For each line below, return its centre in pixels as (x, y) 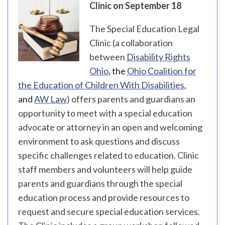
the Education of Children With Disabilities (101, 85)
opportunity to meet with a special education (105, 113)
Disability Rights (158, 57)
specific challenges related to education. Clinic (108, 155)
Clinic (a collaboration (131, 43)
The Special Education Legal (144, 29)
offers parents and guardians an (133, 99)
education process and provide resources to (104, 197)
